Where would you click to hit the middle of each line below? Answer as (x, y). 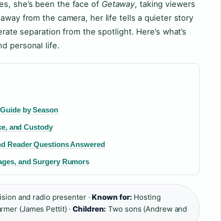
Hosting (146, 197)
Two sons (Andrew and (147, 209)
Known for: (112, 197)
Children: (90, 209)
